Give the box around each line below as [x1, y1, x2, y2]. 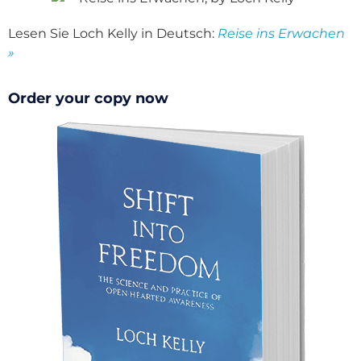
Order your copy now [8, 89, 168, 108]
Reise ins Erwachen [218, 25, 345, 41]
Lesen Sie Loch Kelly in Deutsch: [8, 25, 218, 41]
